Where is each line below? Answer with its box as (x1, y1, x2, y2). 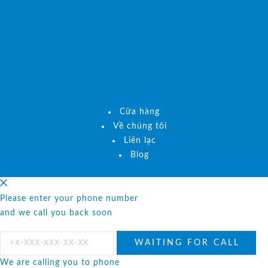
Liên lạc (123, 136, 156, 145)
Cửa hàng (120, 107, 160, 116)
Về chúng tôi (112, 121, 167, 130)
